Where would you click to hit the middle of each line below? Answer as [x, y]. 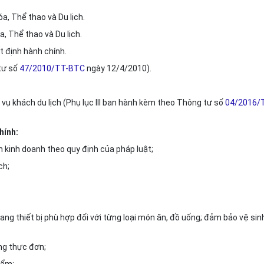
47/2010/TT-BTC [52, 68]
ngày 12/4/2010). [118, 68]
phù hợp [60, 217]
